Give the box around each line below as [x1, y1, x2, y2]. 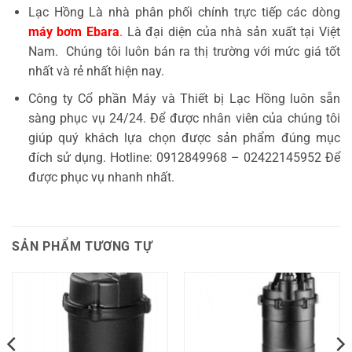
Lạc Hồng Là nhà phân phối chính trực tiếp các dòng [27, 4, 340, 20]
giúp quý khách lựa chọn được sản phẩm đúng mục [27, 130, 340, 145]
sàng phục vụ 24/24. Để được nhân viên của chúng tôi [27, 110, 340, 126]
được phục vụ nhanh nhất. [27, 169, 174, 185]
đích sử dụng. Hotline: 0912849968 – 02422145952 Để [27, 149, 340, 165]
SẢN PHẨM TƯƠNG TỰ [12, 239, 152, 255]
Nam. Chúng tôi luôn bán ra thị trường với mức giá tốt [27, 43, 340, 59]
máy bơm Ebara [27, 24, 120, 39]
